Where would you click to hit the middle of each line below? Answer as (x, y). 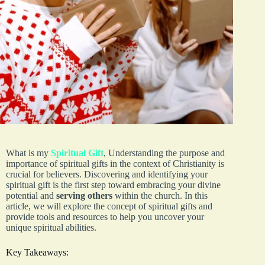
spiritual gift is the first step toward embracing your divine (113, 185)
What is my (28, 153)
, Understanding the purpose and (164, 153)
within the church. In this (160, 196)
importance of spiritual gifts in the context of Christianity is (115, 164)
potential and (31, 196)
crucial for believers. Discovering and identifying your (107, 174)
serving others (84, 196)
